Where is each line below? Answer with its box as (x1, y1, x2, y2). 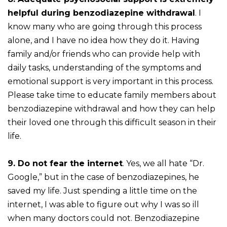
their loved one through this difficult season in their (8, 118, 216, 128)
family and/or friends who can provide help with (8, 49, 200, 59)
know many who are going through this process (8, 22, 202, 32)
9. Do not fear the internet (8, 159, 123, 169)
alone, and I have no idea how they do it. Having (8, 35, 200, 46)
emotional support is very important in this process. (8, 77, 213, 87)
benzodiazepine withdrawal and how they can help (8, 104, 215, 114)
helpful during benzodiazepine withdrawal (8, 8, 195, 18)
